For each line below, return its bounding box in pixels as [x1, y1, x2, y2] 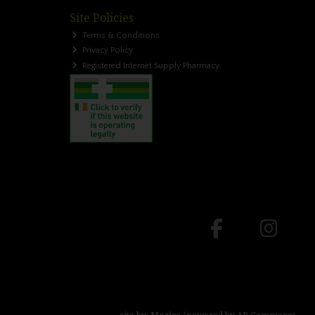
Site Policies [69, 10, 134, 25]
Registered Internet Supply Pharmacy [80, 60, 220, 70]
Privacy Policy [80, 46, 134, 56]
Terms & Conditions [80, 30, 160, 40]
